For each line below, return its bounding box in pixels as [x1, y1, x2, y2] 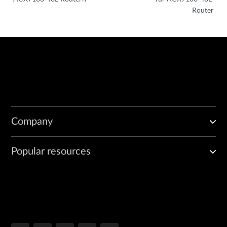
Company [11, 116, 53, 127]
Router [192, 5, 214, 14]
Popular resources [11, 146, 91, 157]
